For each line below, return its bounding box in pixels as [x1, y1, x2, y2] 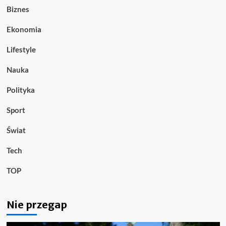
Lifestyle [6, 44, 36, 54]
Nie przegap [6, 198, 67, 211]
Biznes [6, 4, 29, 14]
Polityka [6, 85, 35, 94]
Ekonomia [6, 24, 41, 34]
